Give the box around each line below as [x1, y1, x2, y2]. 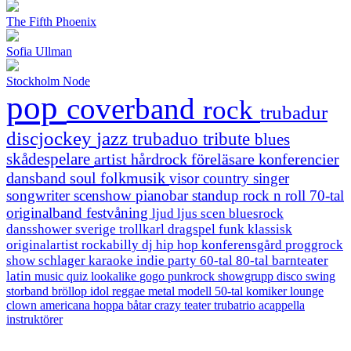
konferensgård [201, 237, 285, 253]
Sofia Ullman [6, 45, 72, 59]
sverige [75, 222, 119, 237]
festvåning [86, 204, 152, 222]
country [203, 170, 253, 187]
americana [40, 299, 93, 313]
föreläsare [191, 150, 259, 168]
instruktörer [6, 313, 63, 327]
